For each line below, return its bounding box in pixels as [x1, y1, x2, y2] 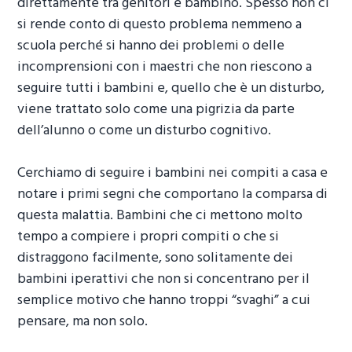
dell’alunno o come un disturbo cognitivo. [17, 119, 272, 143]
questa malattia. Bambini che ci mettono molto [17, 204, 303, 228]
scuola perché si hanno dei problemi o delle [17, 35, 285, 58]
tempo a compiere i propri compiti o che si [17, 225, 280, 249]
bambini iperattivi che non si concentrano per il [17, 268, 310, 291]
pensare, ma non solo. [17, 310, 148, 334]
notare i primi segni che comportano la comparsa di [17, 183, 328, 207]
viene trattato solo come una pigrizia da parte [17, 98, 295, 122]
